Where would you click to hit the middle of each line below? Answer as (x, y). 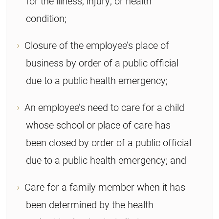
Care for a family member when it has (105, 186)
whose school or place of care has (98, 124)
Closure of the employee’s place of (97, 45)
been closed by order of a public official (109, 142)
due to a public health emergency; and (106, 160)
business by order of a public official (102, 62)
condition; (46, 18)
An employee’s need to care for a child (104, 107)
